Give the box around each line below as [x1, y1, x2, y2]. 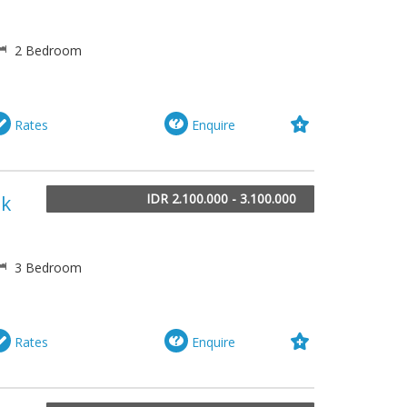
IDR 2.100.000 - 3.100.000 [146, 190, 296, 208]
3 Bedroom [11, 259, 82, 277]
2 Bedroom [11, 41, 82, 59]
